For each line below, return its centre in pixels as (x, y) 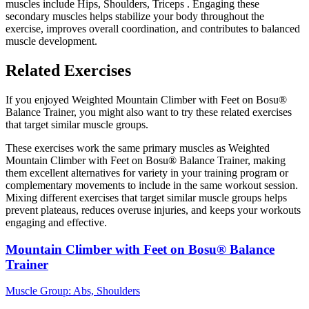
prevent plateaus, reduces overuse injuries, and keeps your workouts (153, 210)
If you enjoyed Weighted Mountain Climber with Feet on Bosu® (146, 99)
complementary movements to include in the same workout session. (152, 185)
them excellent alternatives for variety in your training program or (147, 172)
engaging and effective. (56, 222)
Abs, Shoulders (107, 291)
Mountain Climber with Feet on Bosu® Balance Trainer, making (146, 160)
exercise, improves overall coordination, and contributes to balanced (153, 29)
